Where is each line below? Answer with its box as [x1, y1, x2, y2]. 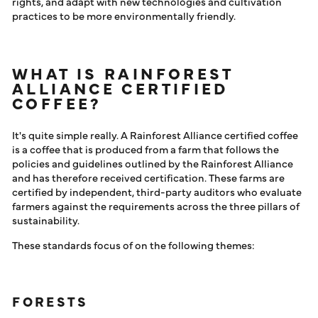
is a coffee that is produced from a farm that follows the [12, 141, 279, 156]
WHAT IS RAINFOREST [12, 62, 234, 84]
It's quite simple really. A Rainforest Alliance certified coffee [12, 127, 298, 142]
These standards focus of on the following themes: [12, 237, 255, 252]
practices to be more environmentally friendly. [12, 8, 236, 23]
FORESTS [12, 292, 89, 310]
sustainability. [12, 212, 79, 227]
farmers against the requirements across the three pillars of [12, 198, 300, 213]
